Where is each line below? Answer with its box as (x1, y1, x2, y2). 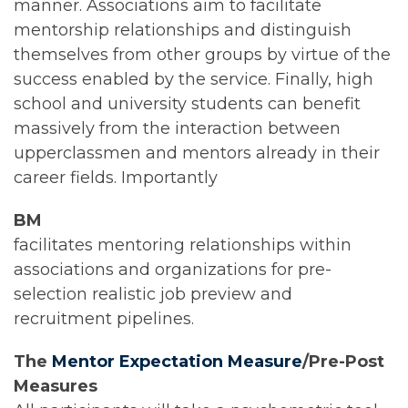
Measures (14, 375, 97, 396)
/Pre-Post (302, 351, 384, 372)
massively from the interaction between (14, 117, 341, 138)
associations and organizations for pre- (14, 259, 331, 280)
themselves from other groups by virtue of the (14, 44, 391, 65)
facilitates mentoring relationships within (14, 234, 352, 255)
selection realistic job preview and (14, 283, 292, 304)
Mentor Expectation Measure (52, 351, 302, 372)
